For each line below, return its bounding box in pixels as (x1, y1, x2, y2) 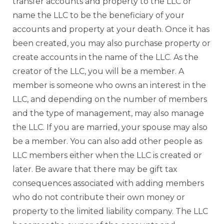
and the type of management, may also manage (12, 108, 204, 118)
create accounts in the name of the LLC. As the (12, 52, 198, 62)
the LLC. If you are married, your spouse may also (12, 122, 207, 132)
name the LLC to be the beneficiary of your (12, 10, 184, 20)
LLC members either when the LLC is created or (12, 150, 202, 160)
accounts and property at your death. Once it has (12, 24, 209, 34)
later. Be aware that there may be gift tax (12, 164, 177, 174)
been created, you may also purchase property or (12, 38, 210, 48)
